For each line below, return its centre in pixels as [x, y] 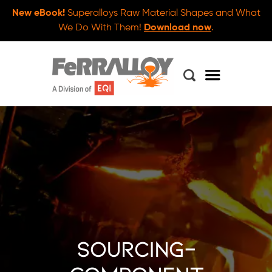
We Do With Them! [101, 28]
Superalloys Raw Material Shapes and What [162, 13]
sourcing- [136, 249]
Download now [178, 28]
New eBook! [38, 13]
